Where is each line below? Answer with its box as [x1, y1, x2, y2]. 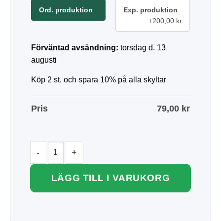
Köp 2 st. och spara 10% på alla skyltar [31, 75, 166, 84]
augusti [31, 55, 57, 64]
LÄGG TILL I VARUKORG [51, 172, 170, 183]
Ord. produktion [39, 5, 93, 14]
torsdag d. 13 [120, 43, 166, 52]
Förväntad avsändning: [31, 43, 118, 52]
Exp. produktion [123, 5, 178, 14]
